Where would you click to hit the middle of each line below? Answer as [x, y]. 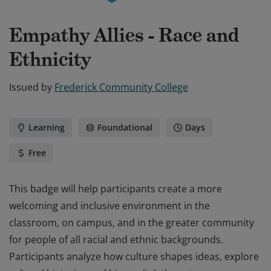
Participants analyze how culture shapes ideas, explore [134, 256]
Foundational [125, 127]
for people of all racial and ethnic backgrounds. [116, 240]
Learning [47, 127]
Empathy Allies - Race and [124, 35]
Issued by [31, 87]
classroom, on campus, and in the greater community [132, 223]
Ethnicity [50, 59]
